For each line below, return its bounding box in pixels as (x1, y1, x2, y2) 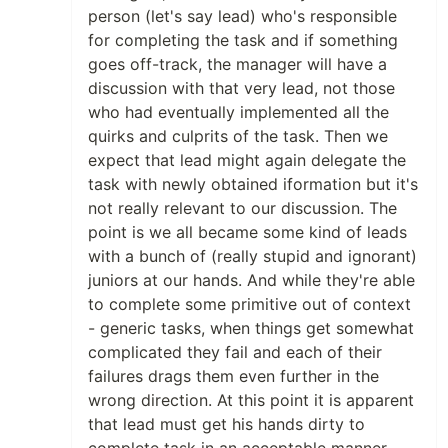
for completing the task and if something (88, 30, 398, 51)
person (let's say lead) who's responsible (88, 6, 397, 27)
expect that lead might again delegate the (88, 150, 406, 171)
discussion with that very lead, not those (88, 78, 395, 99)
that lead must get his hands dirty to (88, 414, 365, 435)
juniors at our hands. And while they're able (88, 270, 415, 291)
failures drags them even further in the (88, 366, 379, 387)
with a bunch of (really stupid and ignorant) (88, 246, 417, 267)
